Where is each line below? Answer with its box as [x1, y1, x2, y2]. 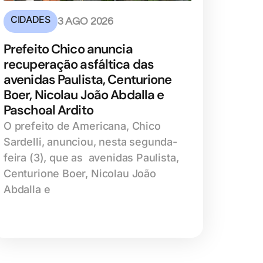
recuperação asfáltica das [4, 56, 154, 73]
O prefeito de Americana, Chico [4, 120, 161, 133]
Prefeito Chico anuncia [4, 41, 133, 58]
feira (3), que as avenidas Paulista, [4, 151, 179, 164]
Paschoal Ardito [4, 102, 93, 119]
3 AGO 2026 [57, 16, 113, 28]
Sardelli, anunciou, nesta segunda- [4, 136, 177, 149]
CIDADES [11, 14, 50, 26]
